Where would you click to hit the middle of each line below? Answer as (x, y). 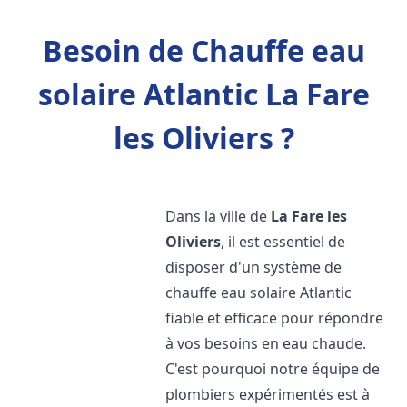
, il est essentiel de (283, 242)
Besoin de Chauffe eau (203, 50)
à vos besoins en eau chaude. (266, 343)
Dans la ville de (218, 216)
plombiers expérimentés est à (268, 394)
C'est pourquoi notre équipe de (273, 369)
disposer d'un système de (254, 267)
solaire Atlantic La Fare (203, 94)
